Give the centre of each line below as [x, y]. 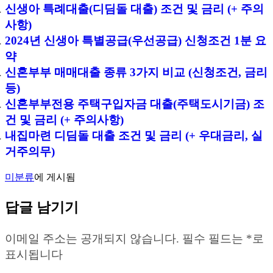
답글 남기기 [42, 208]
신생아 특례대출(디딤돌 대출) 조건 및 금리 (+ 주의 [134, 9]
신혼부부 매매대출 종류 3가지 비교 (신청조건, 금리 [136, 73]
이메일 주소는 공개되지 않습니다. [92, 239]
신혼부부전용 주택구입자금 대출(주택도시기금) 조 [135, 104]
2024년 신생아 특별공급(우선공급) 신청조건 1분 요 [136, 41]
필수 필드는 [214, 239]
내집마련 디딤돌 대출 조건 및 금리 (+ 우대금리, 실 [134, 136]
